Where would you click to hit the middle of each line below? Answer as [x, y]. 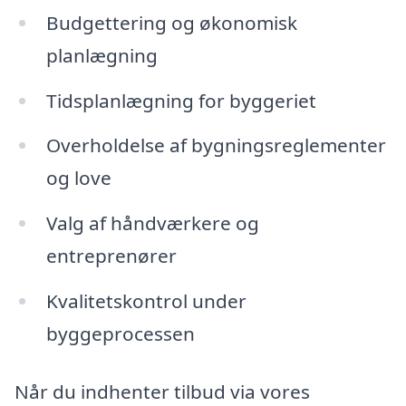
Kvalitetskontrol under [146, 301]
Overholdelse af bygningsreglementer [216, 145]
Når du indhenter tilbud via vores [162, 391]
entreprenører [111, 256]
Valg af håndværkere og [152, 223]
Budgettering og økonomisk [171, 22]
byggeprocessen [120, 334]
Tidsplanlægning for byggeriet [181, 100]
